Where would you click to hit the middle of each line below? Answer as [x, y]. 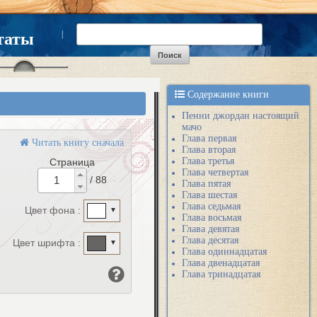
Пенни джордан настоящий [241, 116]
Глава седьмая [211, 206]
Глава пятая [206, 184]
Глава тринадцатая [221, 274]
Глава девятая [211, 229]
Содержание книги [227, 94]
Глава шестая [209, 195]
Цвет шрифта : [48, 243]
